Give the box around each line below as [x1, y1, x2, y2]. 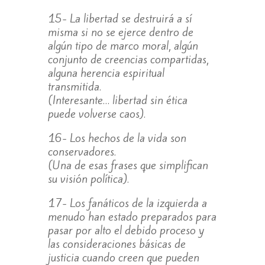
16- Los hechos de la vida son [47, 130, 186, 146]
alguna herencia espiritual [47, 64, 164, 80]
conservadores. [47, 143, 116, 159]
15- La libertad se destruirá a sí [47, 10, 192, 26]
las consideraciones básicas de [47, 235, 186, 251]
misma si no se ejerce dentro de [47, 24, 193, 40]
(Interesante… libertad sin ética [47, 92, 188, 108]
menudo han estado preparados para [47, 208, 216, 224]
